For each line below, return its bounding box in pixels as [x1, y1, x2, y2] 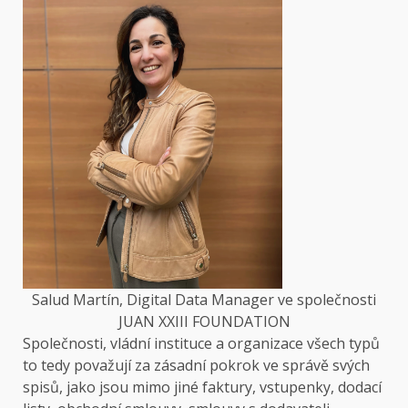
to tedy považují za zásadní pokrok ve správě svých [23, 354, 370, 375]
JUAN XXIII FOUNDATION [117, 311, 291, 331]
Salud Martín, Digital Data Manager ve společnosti [32, 289, 376, 310]
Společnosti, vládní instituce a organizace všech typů [23, 332, 380, 353]
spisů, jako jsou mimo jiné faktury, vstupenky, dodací [23, 376, 382, 397]
